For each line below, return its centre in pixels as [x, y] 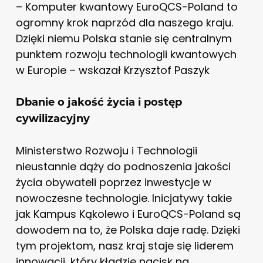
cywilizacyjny [53, 118]
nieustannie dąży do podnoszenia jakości [123, 166]
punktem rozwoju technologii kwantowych [126, 54]
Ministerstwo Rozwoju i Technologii [106, 150]
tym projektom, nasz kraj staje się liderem [124, 245]
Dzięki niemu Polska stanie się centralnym [124, 38]
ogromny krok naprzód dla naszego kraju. [124, 22]
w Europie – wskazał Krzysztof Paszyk [112, 70]
